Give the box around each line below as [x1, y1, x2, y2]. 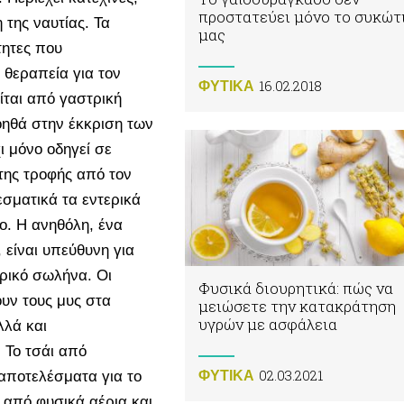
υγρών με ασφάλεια [198, 314, 337, 335]
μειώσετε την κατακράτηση [198, 296, 396, 317]
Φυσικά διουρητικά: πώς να [198, 278, 393, 298]
